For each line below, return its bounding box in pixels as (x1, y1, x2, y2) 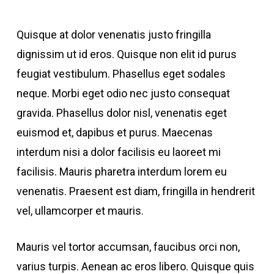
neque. (16, 87, 52, 100)
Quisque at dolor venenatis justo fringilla (16, 28, 211, 41)
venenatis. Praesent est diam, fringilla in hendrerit (16, 185, 255, 198)
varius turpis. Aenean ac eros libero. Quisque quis (16, 260, 254, 273)
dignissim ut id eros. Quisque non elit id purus (16, 48, 237, 61)
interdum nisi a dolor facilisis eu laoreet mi (16, 146, 221, 158)
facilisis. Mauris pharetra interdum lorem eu (16, 165, 227, 178)
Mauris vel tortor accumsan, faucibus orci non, (16, 240, 240, 253)
